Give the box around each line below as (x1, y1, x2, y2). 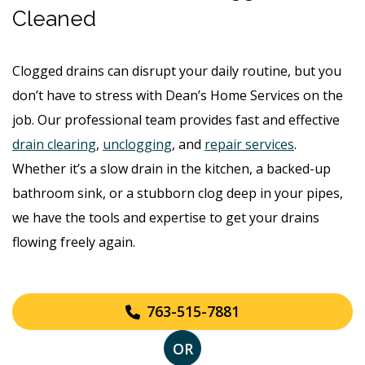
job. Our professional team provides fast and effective (12, 111, 340, 130)
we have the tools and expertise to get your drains (12, 209, 319, 227)
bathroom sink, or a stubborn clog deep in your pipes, (12, 184, 343, 203)
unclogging (103, 135, 172, 154)
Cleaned (12, 7, 96, 32)
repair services (204, 135, 294, 154)
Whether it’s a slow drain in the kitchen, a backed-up (12, 160, 331, 178)
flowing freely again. (12, 233, 135, 252)
